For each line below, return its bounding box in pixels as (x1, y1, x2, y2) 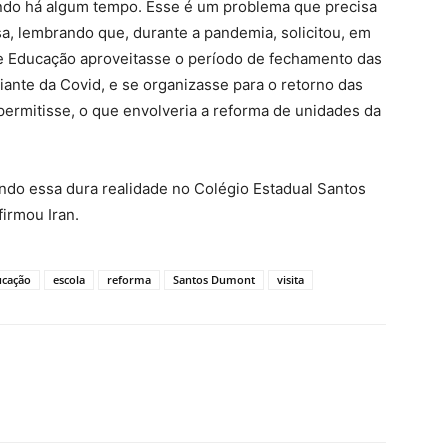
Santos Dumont (173, 272, 255, 287)
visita (277, 272, 304, 287)
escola (53, 272, 85, 287)
